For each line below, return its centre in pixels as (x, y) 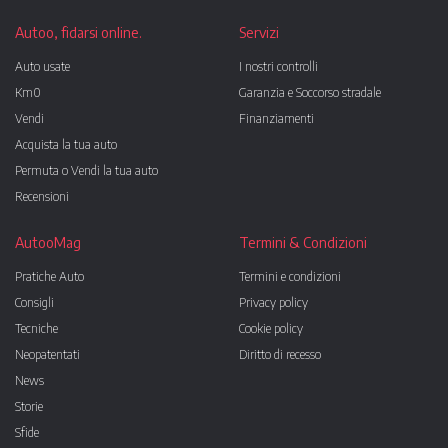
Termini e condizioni (290, 276)
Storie (29, 406)
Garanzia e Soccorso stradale (310, 92)
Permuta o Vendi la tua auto (86, 170)
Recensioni (42, 196)
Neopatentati (47, 354)
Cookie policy (271, 328)
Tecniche (36, 328)
